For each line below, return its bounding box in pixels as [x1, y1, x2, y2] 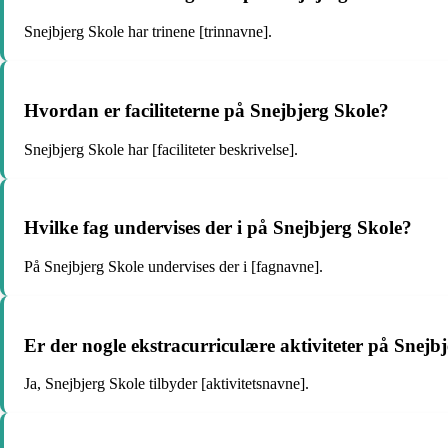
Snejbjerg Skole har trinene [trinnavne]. [24, 23, 272, 41]
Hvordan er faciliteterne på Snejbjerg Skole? [24, 99, 389, 121]
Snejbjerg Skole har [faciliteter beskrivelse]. [24, 140, 298, 158]
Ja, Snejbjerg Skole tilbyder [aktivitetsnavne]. [24, 375, 309, 393]
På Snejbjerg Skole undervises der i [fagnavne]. [24, 257, 323, 275]
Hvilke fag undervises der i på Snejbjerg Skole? [24, 217, 412, 239]
